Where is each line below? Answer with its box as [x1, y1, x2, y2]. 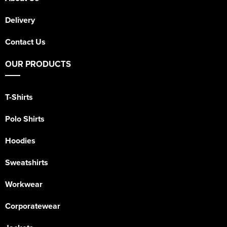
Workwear [5, 178, 43, 191]
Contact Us [5, 36, 46, 48]
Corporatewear [5, 200, 60, 212]
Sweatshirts [5, 157, 48, 169]
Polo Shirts [5, 113, 45, 125]
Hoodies [5, 135, 35, 147]
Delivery [5, 14, 35, 26]
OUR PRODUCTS [5, 58, 71, 70]
